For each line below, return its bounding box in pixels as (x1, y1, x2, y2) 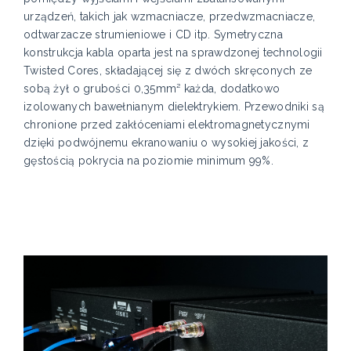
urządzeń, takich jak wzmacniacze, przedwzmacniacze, (24, 9, 316, 23)
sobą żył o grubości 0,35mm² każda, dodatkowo (24, 81, 280, 95)
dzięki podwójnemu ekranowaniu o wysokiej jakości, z (24, 136, 309, 149)
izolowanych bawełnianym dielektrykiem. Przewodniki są (24, 100, 324, 113)
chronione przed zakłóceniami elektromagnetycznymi (24, 118, 310, 131)
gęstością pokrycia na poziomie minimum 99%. (24, 154, 274, 167)
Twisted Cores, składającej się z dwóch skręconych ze (24, 63, 313, 77)
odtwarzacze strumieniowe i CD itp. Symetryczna (24, 27, 283, 41)
